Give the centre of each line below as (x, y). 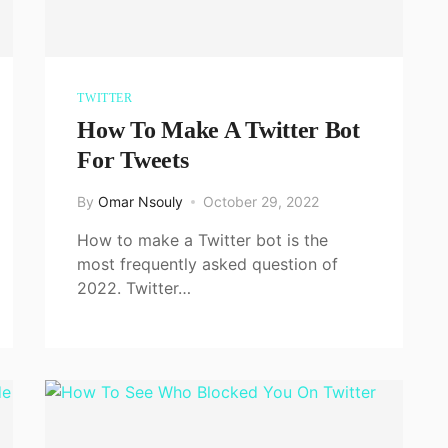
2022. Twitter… (134, 287)
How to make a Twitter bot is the (203, 239)
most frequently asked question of (208, 263)
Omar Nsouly (141, 201)
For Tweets (133, 159)
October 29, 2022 (261, 201)
